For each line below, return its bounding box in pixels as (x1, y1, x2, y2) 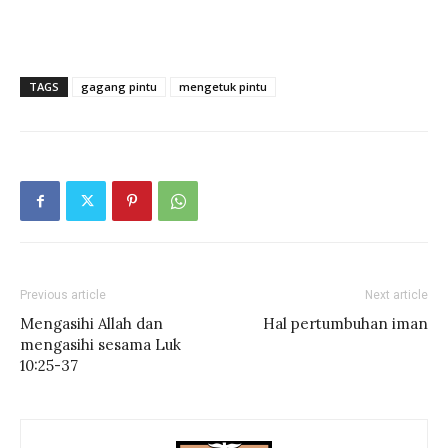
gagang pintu (81, 79, 157, 94)
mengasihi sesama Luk (20, 335, 181, 354)
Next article (365, 288, 428, 302)
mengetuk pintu (179, 79, 267, 94)
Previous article (20, 288, 106, 302)
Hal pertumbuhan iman (263, 314, 428, 333)
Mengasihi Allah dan (20, 314, 163, 333)
